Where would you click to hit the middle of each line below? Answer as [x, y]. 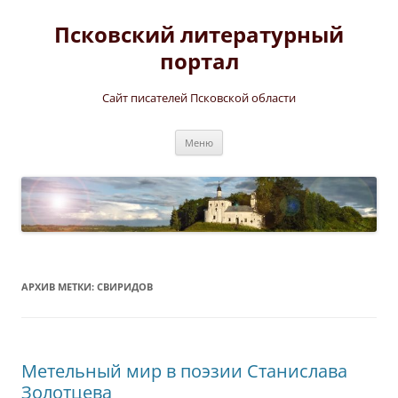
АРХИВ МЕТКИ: [59, 287]
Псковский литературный [199, 34]
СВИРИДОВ [125, 287]
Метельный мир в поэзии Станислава [184, 371]
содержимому [62, 30]
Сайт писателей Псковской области [199, 98]
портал [199, 61]
